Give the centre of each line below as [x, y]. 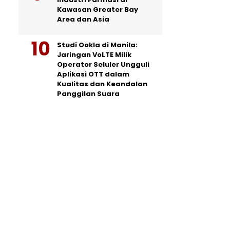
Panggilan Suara [88, 94]
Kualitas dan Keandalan [102, 84]
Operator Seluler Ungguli [103, 64]
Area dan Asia [83, 19]
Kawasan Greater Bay [98, 9]
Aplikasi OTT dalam [93, 74]
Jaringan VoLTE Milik [94, 55]
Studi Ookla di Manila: [97, 45]
